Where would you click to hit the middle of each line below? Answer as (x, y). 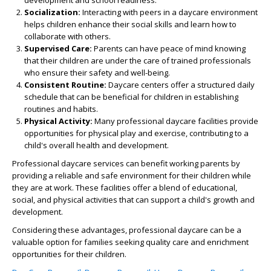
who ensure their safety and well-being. (97, 73)
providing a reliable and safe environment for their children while (132, 175)
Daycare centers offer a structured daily (181, 85)
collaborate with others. (67, 36)
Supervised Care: (58, 48)
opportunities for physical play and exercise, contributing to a (136, 133)
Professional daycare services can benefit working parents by (126, 163)
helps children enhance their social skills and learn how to (130, 24)
